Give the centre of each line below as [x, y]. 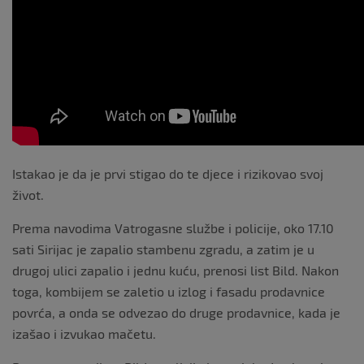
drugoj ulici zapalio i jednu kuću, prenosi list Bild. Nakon [175, 270]
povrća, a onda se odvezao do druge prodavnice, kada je [176, 312]
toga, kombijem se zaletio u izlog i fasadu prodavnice [169, 291]
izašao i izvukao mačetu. [84, 333]
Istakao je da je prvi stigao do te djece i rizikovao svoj [168, 173]
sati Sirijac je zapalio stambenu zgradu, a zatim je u [163, 249]
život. [28, 194]
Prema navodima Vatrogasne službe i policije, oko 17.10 [173, 227]
